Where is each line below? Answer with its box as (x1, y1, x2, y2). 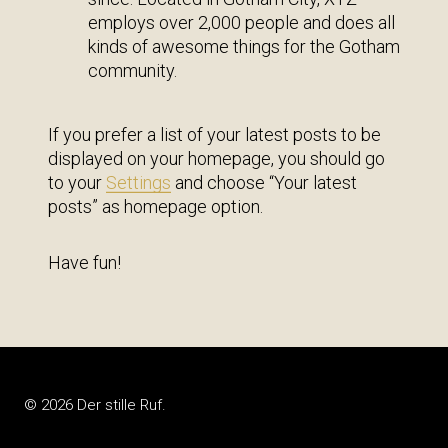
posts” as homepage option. (48, 196, 263, 217)
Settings (106, 172, 171, 193)
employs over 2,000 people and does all (88, 12, 395, 33)
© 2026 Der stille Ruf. (24, 396, 166, 414)
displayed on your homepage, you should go (48, 148, 385, 169)
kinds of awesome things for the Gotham (88, 36, 400, 57)
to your (48, 172, 106, 193)
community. (88, 60, 177, 81)
